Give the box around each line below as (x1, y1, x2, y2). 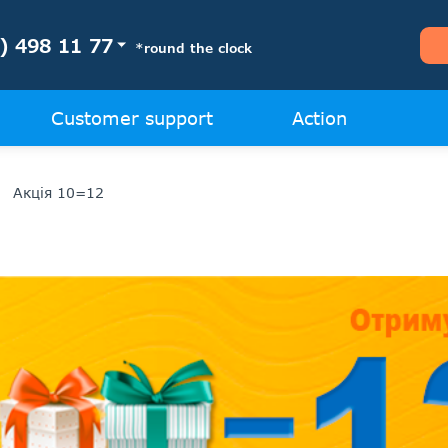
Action (292, 107, 348, 129)
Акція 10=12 (13, 184, 104, 201)
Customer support (51, 107, 214, 129)
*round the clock (135, 39, 252, 56)
